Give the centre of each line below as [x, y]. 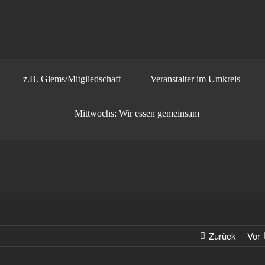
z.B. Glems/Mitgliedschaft [72, 79]
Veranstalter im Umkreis [195, 79]
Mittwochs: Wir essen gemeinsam [137, 113]
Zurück [223, 236]
